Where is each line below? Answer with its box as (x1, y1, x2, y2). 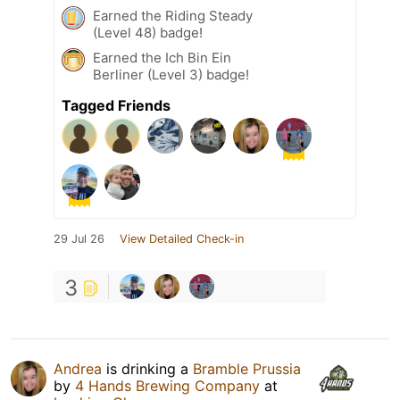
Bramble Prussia (193, 360, 301, 379)
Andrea (54, 360, 102, 379)
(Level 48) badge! (93, 24, 203, 42)
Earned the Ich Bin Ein (93, 49, 231, 67)
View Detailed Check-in (120, 232, 244, 246)
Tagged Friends (62, 96, 171, 115)
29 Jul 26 (54, 232, 104, 246)
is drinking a (102, 360, 193, 379)
